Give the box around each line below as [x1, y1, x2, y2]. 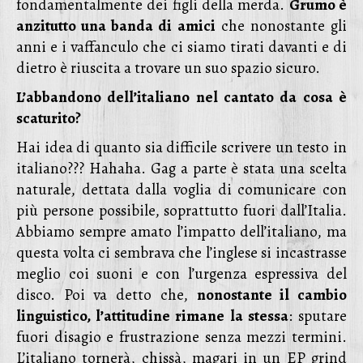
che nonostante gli [215, 15, 348, 36]
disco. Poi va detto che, [16, 284, 197, 305]
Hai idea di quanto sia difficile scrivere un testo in [16, 137, 347, 158]
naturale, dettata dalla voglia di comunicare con [16, 179, 347, 200]
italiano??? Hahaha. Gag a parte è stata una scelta [16, 158, 347, 179]
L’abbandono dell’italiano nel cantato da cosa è [16, 87, 347, 108]
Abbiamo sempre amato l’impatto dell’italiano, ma [16, 221, 347, 242]
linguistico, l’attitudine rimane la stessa [16, 305, 288, 327]
